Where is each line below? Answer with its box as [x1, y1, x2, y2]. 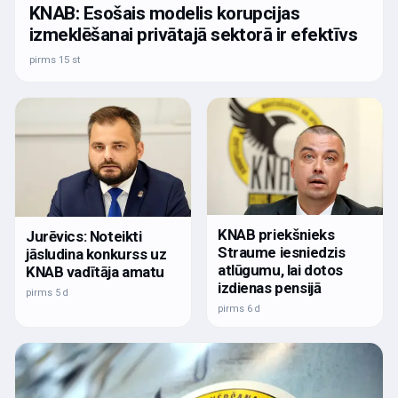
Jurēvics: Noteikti [26, 227, 142, 245]
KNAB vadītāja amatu [26, 263, 165, 281]
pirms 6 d [218, 302, 260, 314]
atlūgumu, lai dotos [218, 260, 344, 279]
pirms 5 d [26, 287, 68, 298]
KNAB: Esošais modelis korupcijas [29, 3, 300, 25]
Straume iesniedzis [218, 243, 346, 261]
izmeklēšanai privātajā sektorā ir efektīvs [29, 24, 358, 46]
